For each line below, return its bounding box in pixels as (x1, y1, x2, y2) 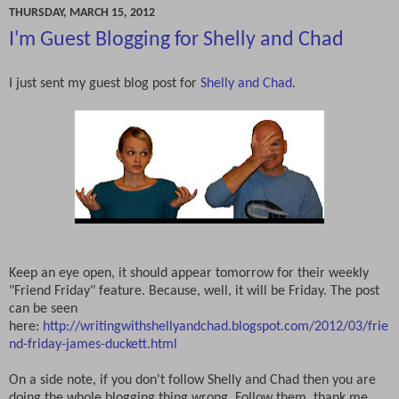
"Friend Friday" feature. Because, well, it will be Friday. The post (9, 283, 379, 298)
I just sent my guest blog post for (9, 76, 200, 91)
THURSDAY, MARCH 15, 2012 (9, 5, 155, 20)
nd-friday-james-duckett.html (9, 337, 177, 352)
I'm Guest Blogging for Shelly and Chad (9, 28, 344, 51)
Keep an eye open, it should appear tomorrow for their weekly (9, 265, 369, 281)
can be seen (9, 301, 77, 316)
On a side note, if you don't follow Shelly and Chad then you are (9, 372, 376, 387)
